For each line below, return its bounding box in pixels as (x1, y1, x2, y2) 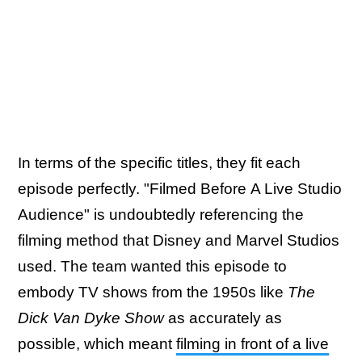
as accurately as (168, 309, 282, 326)
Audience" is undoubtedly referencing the (18, 206, 304, 223)
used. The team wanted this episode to (18, 258, 287, 275)
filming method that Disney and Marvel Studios (18, 232, 339, 249)
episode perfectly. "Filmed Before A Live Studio (18, 180, 342, 197)
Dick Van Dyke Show (18, 309, 168, 326)
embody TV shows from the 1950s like (18, 284, 288, 301)
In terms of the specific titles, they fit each (18, 154, 301, 171)
